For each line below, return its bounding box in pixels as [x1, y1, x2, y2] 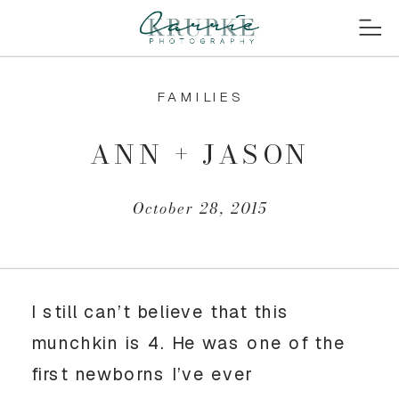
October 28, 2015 [132, 196, 268, 221]
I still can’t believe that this [31, 299, 289, 323]
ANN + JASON [90, 134, 311, 175]
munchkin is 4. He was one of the [31, 330, 346, 354]
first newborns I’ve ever [31, 362, 254, 386]
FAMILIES [156, 88, 244, 106]
